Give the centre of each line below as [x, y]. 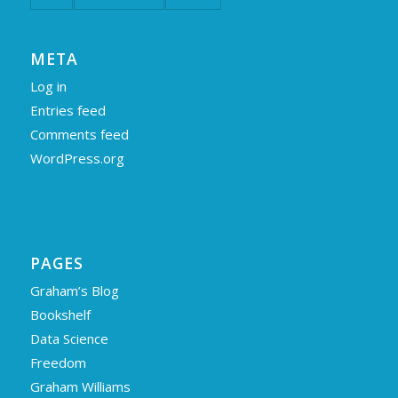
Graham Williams [80, 387]
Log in [48, 87]
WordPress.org [77, 159]
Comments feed [79, 135]
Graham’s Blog [74, 291]
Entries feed [68, 111]
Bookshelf [60, 315]
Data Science [69, 339]
